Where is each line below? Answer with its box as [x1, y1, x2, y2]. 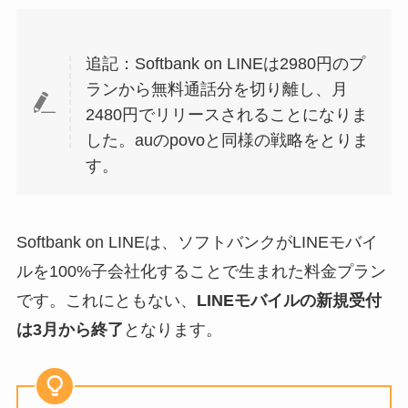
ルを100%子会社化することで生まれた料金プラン [15, 262, 386, 281]
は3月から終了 [15, 321, 124, 340]
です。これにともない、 [15, 291, 197, 311]
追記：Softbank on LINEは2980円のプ [86, 55, 366, 74]
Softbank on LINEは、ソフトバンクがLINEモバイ [15, 233, 378, 252]
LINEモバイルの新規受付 [196, 291, 382, 311]
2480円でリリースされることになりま [86, 106, 369, 125]
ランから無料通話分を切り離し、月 [86, 80, 349, 99]
